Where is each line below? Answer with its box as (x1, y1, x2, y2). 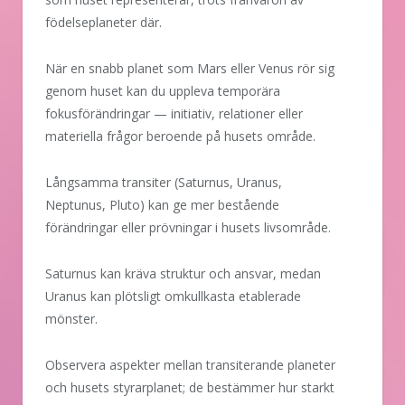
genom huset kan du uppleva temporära (45, 82, 280, 100)
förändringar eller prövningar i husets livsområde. (45, 219, 331, 236)
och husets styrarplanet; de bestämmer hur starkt (45, 378, 334, 396)
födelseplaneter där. (45, 14, 162, 32)
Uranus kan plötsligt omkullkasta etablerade (45, 287, 301, 305)
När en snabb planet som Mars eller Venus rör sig (45, 60, 334, 78)
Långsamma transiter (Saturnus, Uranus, (45, 174, 282, 191)
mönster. (45, 309, 98, 327)
